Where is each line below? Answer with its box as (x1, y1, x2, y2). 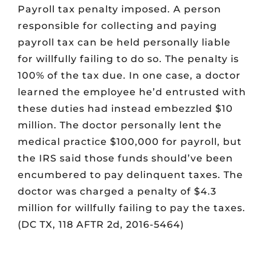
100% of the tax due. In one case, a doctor (18, 70, 241, 81)
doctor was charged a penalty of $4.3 (18, 186, 216, 197)
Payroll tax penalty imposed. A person (18, 4, 221, 15)
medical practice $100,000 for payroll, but (18, 136, 242, 147)
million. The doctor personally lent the (18, 119, 222, 131)
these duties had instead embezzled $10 (18, 103, 233, 114)
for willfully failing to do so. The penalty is (18, 53, 239, 64)
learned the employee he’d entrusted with (18, 86, 246, 98)
